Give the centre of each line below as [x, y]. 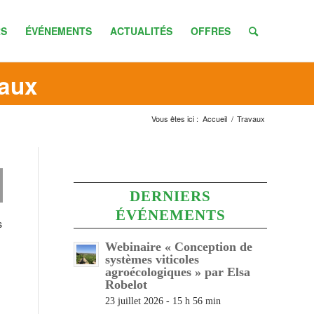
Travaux [251, 118]
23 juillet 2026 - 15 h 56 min [163, 301]
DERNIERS [171, 196]
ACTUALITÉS [141, 31]
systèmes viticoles [152, 259]
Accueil [215, 118]
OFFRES [211, 31]
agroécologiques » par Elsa [178, 272]
